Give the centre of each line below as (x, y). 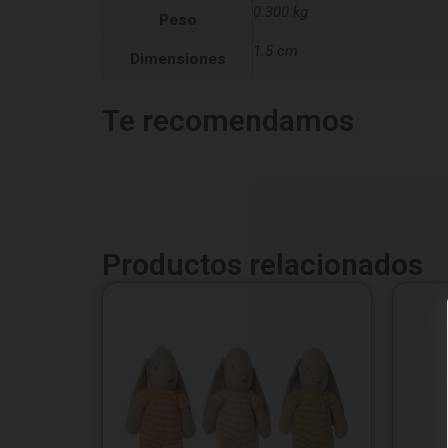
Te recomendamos (228, 120)
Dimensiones (177, 59)
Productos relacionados (262, 264)
